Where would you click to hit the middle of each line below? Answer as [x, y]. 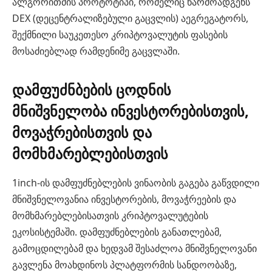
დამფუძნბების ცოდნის [92, 90]
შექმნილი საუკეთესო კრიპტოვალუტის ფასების [120, 35]
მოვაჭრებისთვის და [82, 132]
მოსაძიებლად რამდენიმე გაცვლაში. [96, 51]
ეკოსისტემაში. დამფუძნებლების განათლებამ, [117, 232]
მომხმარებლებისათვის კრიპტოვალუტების [110, 216]
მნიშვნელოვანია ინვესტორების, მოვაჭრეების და [124, 199]
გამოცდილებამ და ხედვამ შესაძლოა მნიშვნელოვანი [134, 249]
